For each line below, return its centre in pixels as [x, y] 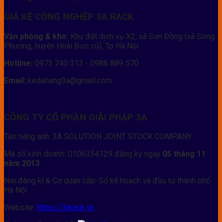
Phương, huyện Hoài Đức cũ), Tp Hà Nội [71, 46]
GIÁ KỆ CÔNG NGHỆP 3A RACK [69, 17]
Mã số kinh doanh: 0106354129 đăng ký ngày [82, 154]
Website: [20, 208]
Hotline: [18, 63]
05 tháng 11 [183, 154]
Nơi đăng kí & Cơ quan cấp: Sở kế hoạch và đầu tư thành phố [107, 181]
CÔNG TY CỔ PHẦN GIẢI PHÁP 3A [76, 117]
